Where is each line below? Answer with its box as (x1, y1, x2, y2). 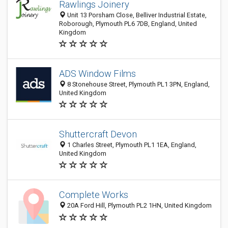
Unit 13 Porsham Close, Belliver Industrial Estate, (66, 11, 207, 19)
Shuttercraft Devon (59, 129, 137, 139)
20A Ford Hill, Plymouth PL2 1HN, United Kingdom (66, 202, 212, 210)
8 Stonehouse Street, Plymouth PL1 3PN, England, (66, 80, 210, 88)
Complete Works (59, 189, 128, 201)
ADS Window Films (59, 68, 136, 79)
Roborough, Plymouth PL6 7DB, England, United (59, 20, 197, 27)
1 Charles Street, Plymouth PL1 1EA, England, (66, 141, 196, 149)
